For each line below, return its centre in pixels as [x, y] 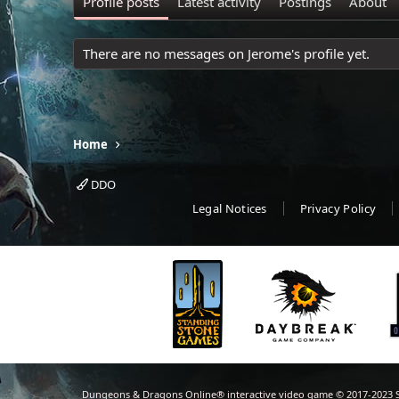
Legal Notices [229, 208]
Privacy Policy [338, 208]
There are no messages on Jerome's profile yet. [226, 53]
